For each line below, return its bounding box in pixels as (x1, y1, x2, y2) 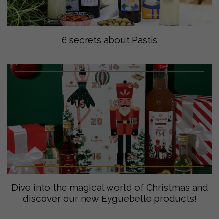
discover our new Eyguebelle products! (22, 193, 197, 204)
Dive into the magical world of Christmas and (11, 181, 208, 193)
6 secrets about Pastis (62, 34, 157, 45)
